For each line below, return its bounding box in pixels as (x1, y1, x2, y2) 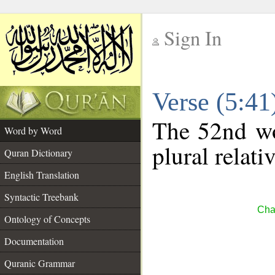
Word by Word (4, 124, 62, 137)
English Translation (4, 168, 79, 181)
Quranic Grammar (4, 257, 75, 269)
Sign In (164, 25, 222, 51)
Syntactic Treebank (4, 190, 79, 203)
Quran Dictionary (4, 146, 72, 159)
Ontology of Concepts (4, 212, 90, 225)
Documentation (4, 234, 64, 247)
